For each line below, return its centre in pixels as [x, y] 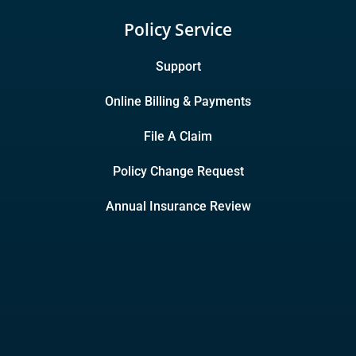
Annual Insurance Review [178, 207]
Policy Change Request [178, 172]
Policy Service [178, 30]
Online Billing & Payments [178, 102]
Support [178, 67]
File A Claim [178, 137]
